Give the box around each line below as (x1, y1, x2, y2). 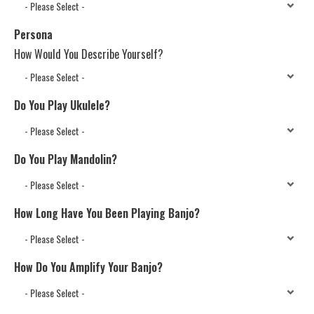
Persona (14, 26, 53, 43)
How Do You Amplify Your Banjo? (14, 259, 163, 276)
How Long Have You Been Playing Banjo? (14, 205, 200, 222)
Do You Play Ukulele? (14, 97, 110, 114)
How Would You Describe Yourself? (14, 46, 163, 63)
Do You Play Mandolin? (14, 151, 117, 168)
